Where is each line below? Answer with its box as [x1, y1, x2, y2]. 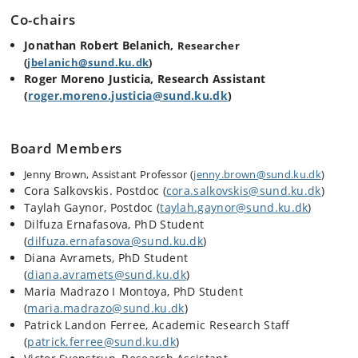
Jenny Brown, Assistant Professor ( [24, 166, 194, 181]
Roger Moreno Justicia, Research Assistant [24, 70, 266, 86]
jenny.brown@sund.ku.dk [193, 166, 321, 181]
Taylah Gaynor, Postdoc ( [24, 199, 161, 215]
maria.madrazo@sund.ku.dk [27, 300, 185, 316]
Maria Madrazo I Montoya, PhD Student [24, 283, 243, 299]
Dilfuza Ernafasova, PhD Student [24, 216, 205, 232]
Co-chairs [10, 10, 76, 29]
